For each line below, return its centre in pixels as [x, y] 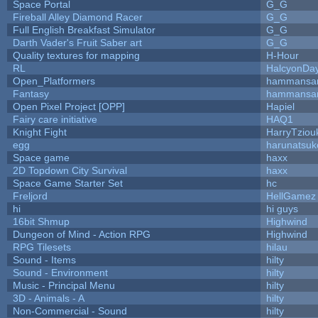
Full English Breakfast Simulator [84, 29]
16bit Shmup [41, 221]
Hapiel [280, 106]
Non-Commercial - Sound [70, 311]
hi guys [282, 208]
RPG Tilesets [42, 247]
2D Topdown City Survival [70, 170]
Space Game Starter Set [67, 183]
